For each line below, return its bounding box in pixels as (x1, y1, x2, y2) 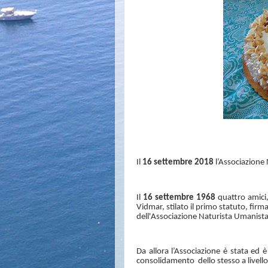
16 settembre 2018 (142, 158, 214, 167)
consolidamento (136, 257, 196, 266)
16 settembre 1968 (143, 193, 215, 202)
